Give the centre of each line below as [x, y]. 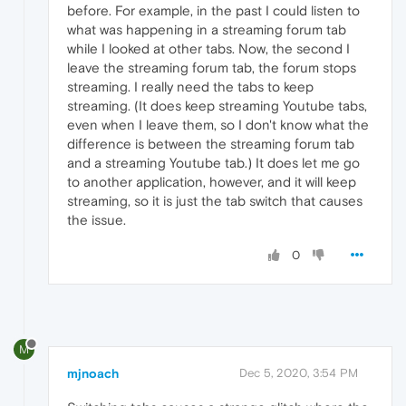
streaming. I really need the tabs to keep [190, 86]
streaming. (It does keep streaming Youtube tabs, [217, 105]
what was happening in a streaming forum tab [207, 29]
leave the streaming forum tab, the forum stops [212, 67]
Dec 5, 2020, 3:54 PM [299, 373]
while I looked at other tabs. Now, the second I [208, 48]
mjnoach [93, 374]
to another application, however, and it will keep [212, 181]
